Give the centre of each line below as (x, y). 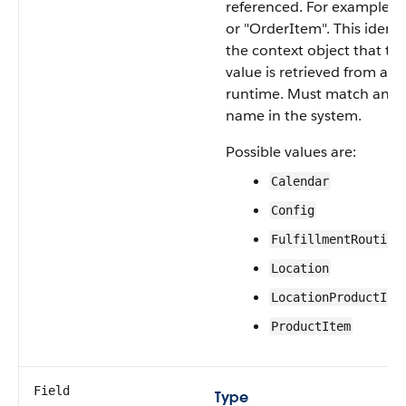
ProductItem (311, 326)
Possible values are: (291, 152)
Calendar (300, 181)
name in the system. (294, 116)
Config (293, 210)
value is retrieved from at (309, 72)
